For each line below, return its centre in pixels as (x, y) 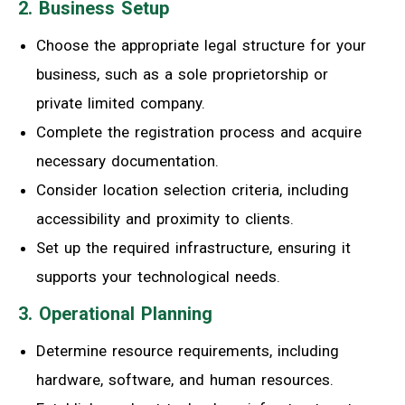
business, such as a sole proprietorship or (182, 74)
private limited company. (121, 103)
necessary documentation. (127, 160)
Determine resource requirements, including (188, 350)
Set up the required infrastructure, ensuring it (193, 247)
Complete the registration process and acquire (199, 132)
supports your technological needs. (158, 276)
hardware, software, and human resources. (185, 379)
